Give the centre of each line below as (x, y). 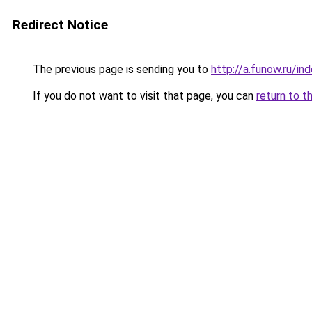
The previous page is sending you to (120, 69)
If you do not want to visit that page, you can (143, 96)
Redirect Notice (60, 25)
